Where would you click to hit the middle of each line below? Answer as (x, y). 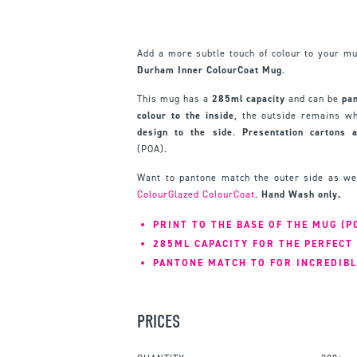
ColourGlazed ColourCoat (196, 194)
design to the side (185, 132)
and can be (314, 98)
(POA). (152, 149)
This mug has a (175, 98)
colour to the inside (186, 115)
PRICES (159, 321)
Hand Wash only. (301, 194)
